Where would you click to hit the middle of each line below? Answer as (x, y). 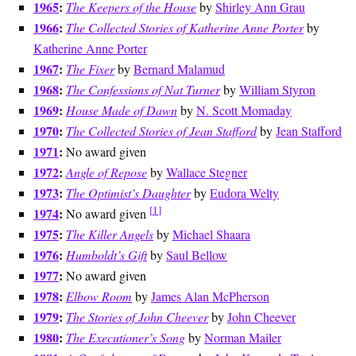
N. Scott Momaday (244, 110)
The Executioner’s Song (126, 337)
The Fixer (90, 68)
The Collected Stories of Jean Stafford (161, 130)
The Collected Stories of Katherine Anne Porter (185, 27)
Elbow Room (99, 296)
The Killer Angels (110, 234)
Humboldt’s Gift (106, 254)
